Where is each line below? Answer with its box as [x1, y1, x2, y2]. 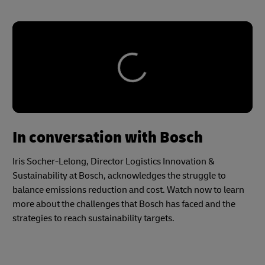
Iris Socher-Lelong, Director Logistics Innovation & [12, 156, 215, 168]
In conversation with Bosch [12, 127, 203, 148]
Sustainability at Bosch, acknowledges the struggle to [12, 170, 226, 182]
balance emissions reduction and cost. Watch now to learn [12, 184, 244, 196]
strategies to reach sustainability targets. [12, 212, 174, 225]
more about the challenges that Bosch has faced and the [12, 198, 235, 211]
